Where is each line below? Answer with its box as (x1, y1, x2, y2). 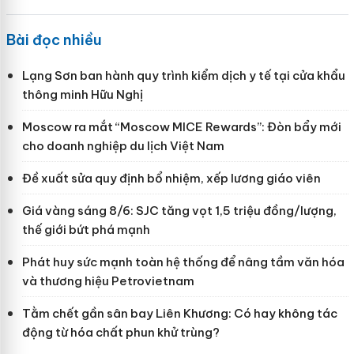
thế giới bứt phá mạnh (21, 221, 150, 237)
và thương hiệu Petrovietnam (21, 273, 194, 288)
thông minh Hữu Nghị (21, 86, 143, 102)
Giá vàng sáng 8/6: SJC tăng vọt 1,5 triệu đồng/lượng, (21, 202, 337, 218)
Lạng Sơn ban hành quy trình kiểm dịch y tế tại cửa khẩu (21, 67, 345, 83)
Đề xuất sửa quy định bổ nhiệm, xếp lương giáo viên (21, 170, 321, 186)
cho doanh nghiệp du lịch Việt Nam (21, 137, 224, 153)
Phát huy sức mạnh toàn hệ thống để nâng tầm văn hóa (21, 254, 345, 269)
